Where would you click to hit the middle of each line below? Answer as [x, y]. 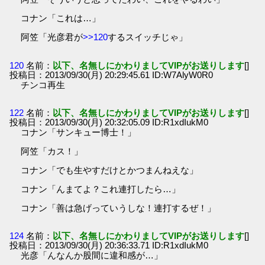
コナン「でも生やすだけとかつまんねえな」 [110, 170]
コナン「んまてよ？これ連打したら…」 [101, 189]
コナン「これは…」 [61, 18]
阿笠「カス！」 [52, 151]
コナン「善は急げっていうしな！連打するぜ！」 [119, 208]
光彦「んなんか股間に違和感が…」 [92, 256]
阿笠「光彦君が [52, 37]
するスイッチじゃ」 [148, 37]
